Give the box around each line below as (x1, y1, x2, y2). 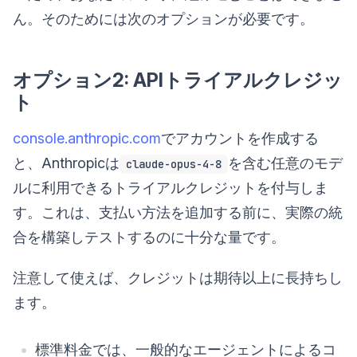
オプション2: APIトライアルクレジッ (13, 69, 343, 92)
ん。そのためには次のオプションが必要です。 (13, 10, 314, 28)
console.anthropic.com (13, 130, 161, 147)
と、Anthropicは (13, 155, 120, 172)
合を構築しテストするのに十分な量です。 (13, 229, 285, 246)
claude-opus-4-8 (126, 157, 222, 172)
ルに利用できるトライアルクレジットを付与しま (13, 179, 328, 197)
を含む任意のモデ (228, 155, 343, 172)
